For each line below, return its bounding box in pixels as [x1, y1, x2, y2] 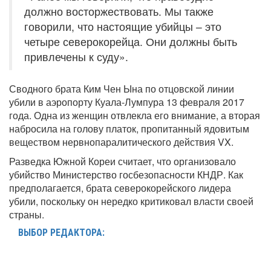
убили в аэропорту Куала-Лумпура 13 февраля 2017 [9, 95, 244, 109]
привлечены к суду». [24, 49, 128, 65]
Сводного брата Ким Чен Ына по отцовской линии [9, 82, 234, 96]
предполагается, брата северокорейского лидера [9, 181, 231, 195]
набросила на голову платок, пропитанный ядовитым [9, 122, 249, 136]
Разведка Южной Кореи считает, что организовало [9, 154, 236, 169]
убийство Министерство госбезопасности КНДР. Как [9, 168, 243, 182]
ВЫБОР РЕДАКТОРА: [18, 227, 105, 239]
